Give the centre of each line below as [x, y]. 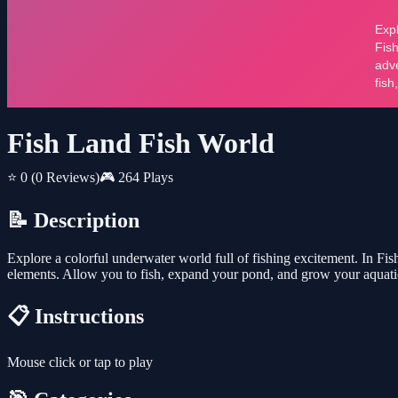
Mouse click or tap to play [80, 362]
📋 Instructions [76, 317]
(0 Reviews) [65, 178]
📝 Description [73, 221]
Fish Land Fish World [141, 143]
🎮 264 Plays [136, 178]
